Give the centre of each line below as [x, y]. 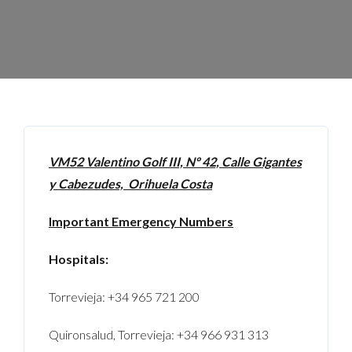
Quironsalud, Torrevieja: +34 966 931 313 [159, 334]
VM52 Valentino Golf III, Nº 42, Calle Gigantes [176, 161]
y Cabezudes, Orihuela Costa [131, 183]
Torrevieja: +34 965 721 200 [125, 296]
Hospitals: [79, 258]
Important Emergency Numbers [141, 221]
